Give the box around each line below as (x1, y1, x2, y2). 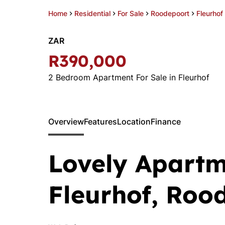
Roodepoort (151, 9, 189, 18)
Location (117, 117, 151, 127)
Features (84, 117, 117, 127)
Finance (151, 117, 181, 127)
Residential (74, 9, 110, 18)
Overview (48, 117, 84, 127)
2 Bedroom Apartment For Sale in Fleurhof (48, 72, 209, 82)
